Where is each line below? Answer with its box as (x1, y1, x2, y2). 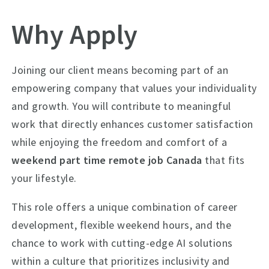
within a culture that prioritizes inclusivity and (11, 253, 230, 268)
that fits (202, 153, 245, 167)
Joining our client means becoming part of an (11, 62, 229, 77)
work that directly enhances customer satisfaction (11, 116, 253, 131)
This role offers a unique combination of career (11, 199, 238, 214)
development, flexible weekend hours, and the (11, 217, 232, 232)
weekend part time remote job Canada (11, 153, 202, 167)
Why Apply (11, 16, 138, 52)
